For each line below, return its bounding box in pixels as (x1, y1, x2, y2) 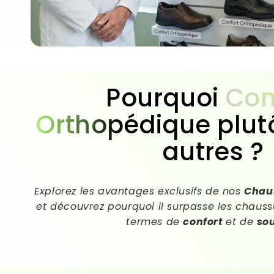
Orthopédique (36, 108, 211, 143)
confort (183, 215, 226, 229)
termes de (126, 215, 183, 229)
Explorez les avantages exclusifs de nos (34, 184, 245, 199)
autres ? (162, 135, 264, 169)
